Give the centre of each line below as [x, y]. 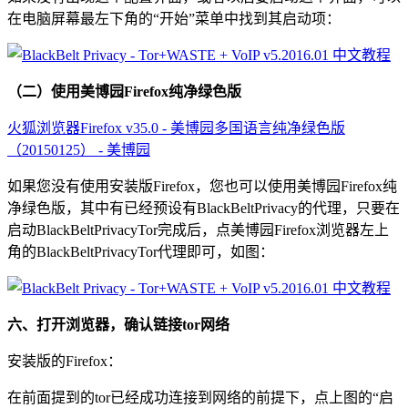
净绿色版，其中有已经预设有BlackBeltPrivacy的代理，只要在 [204, 208]
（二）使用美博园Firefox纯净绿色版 [124, 91]
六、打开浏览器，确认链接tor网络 [118, 324]
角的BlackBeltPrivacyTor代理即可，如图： [141, 251]
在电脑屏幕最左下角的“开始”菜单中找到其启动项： [174, 18]
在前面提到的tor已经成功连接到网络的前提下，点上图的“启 [200, 397]
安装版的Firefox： [65, 361]
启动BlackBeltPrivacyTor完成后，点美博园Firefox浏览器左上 [198, 229]
